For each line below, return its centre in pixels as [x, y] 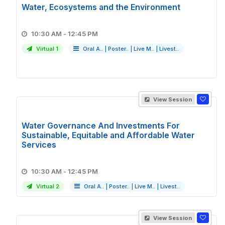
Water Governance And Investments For [101, 126]
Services [39, 145]
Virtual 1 [46, 49]
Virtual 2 [47, 186]
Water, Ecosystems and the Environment [101, 7]
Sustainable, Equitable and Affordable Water [108, 135]
